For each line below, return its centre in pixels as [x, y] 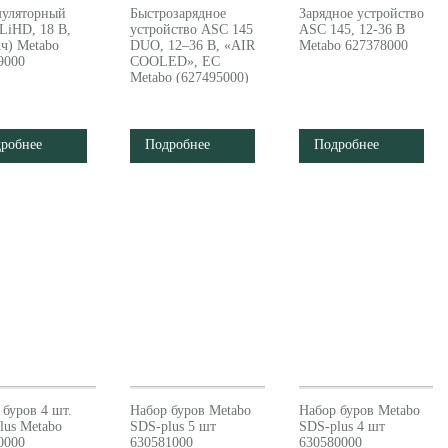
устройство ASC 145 [192, 29]
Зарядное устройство [361, 13]
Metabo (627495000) [190, 77]
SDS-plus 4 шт [341, 426]
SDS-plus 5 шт [173, 426]
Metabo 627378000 [353, 45]
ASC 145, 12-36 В [351, 29]
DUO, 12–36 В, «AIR [193, 45]
